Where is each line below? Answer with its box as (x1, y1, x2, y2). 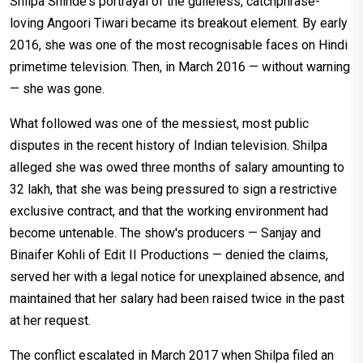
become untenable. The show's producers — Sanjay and (10, 225, 321, 241)
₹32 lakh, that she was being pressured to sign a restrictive (10, 181, 337, 198)
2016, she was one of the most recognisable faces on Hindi (10, 37, 348, 53)
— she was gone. (10, 81, 105, 97)
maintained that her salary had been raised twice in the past (10, 291, 344, 307)
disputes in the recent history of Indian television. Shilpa (10, 138, 327, 154)
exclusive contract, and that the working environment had (10, 203, 328, 220)
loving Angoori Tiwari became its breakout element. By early (10, 15, 348, 32)
